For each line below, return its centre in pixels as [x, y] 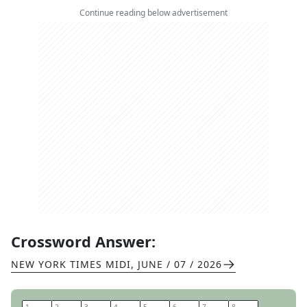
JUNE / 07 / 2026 [180, 264]
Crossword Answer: [83, 241]
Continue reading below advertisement [153, 13]
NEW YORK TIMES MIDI [71, 264]
